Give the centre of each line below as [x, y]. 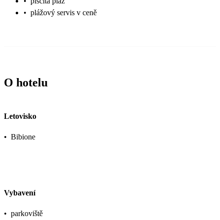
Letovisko [20, 116]
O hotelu [26, 83]
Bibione [23, 137]
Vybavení [20, 193]
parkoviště [27, 214]
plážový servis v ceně [64, 13]
